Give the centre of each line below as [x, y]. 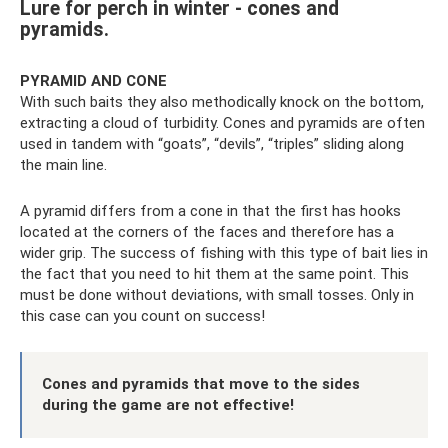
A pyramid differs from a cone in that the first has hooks [210, 210]
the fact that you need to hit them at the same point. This [214, 273]
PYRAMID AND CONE [93, 80]
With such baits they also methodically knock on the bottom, [222, 101]
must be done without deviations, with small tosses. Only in [217, 294]
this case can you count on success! [142, 315]
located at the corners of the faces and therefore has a [207, 231]
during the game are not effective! [168, 404]
